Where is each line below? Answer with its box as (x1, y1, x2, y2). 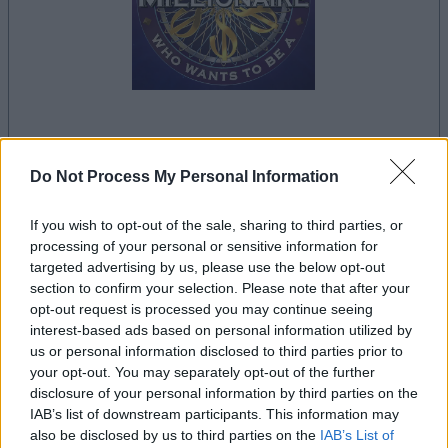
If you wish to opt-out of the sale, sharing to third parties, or (30, 217, 403, 234)
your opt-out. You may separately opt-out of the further (30, 364, 375, 381)
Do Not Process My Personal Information (30, 168, 339, 186)
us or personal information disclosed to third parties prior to (30, 343, 403, 360)
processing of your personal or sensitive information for (30, 238, 378, 255)
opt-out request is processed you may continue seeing (30, 301, 373, 318)
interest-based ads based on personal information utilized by (30, 322, 412, 339)
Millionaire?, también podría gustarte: (8, 349, 300, 369)
